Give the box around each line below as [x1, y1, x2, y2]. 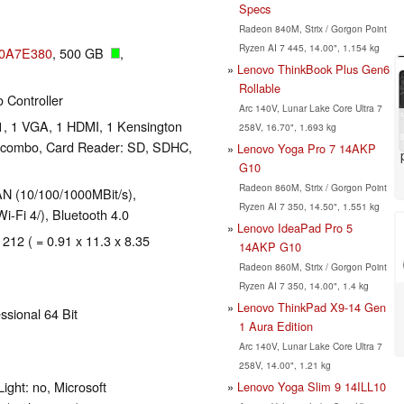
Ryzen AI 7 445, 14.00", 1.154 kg [238, 40, 380, 54]
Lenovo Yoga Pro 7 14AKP [237, 139, 376, 157]
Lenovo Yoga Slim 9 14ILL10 [237, 377, 386, 395]
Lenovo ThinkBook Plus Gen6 [237, 60, 390, 78]
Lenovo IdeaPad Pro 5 [237, 218, 353, 236]
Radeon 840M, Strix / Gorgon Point [238, 21, 387, 35]
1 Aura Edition [238, 317, 313, 335]
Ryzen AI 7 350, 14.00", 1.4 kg [238, 278, 369, 292]
